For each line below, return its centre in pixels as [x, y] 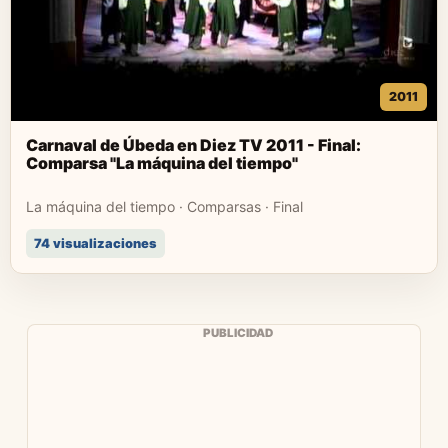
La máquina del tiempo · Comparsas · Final [164, 206]
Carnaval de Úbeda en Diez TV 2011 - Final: [193, 145]
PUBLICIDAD [238, 333]
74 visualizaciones [95, 243]
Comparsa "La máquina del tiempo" [162, 163]
